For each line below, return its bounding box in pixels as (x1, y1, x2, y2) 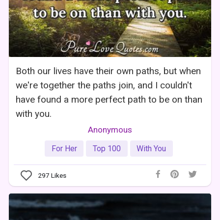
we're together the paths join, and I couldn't (16, 79, 192, 91)
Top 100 (92, 143, 121, 153)
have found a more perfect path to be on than (16, 93, 203, 105)
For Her (51, 143, 77, 153)
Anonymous (87, 124, 132, 135)
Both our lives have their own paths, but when (16, 65, 201, 77)
